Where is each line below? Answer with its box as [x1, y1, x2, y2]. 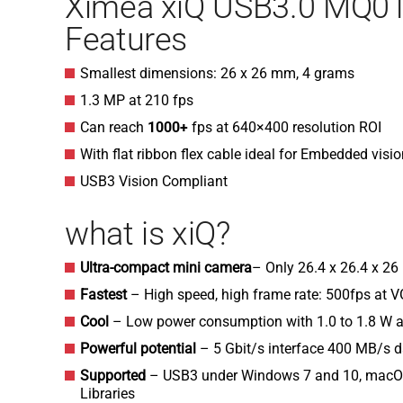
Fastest [80, 286, 130, 303]
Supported [80, 367, 149, 384]
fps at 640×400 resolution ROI [188, 119, 381, 136]
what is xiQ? [65, 215, 230, 253]
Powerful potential [80, 340, 200, 357]
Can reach [80, 119, 148, 136]
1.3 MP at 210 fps [80, 92, 193, 109]
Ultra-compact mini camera [80, 259, 252, 276]
